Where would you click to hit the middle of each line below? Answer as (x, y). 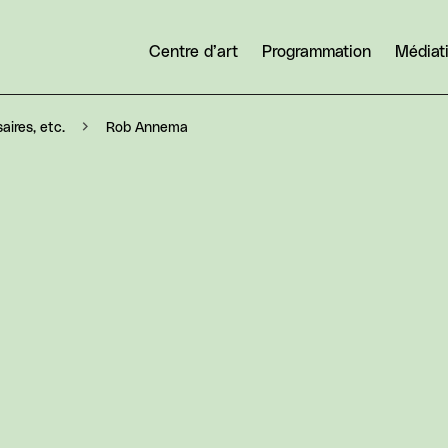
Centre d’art (193, 51)
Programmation (316, 51)
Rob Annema (147, 127)
